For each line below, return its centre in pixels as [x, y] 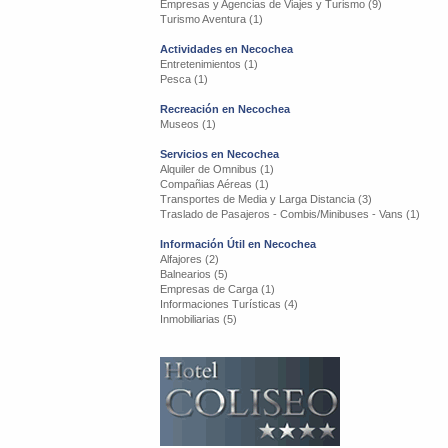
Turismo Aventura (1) [211, 19]
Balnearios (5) [194, 274]
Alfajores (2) [189, 259]
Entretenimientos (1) [209, 64]
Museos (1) [188, 124]
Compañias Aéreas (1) [214, 184]
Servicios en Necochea [219, 154]
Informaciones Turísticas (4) [229, 304]
